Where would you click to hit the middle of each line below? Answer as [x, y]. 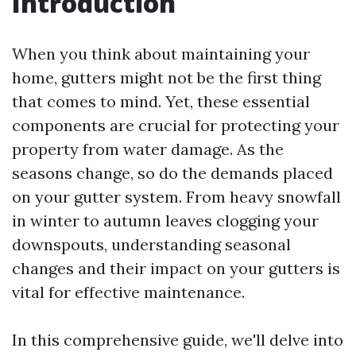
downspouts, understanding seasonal [151, 244]
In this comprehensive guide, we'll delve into [178, 340]
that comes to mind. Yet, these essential [161, 101]
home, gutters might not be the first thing [166, 77]
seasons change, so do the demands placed [172, 173]
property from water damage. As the [148, 149]
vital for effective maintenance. [128, 292]
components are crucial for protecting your [176, 125]
